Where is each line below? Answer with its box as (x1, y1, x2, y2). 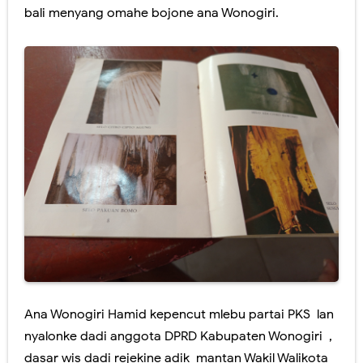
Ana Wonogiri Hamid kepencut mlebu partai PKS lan (24, 305, 334, 322)
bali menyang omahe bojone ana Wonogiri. (24, 4, 279, 21)
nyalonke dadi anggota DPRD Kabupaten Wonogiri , (24, 327, 332, 344)
